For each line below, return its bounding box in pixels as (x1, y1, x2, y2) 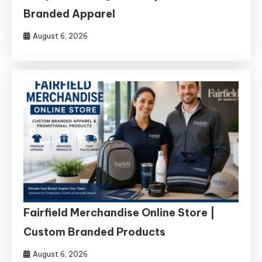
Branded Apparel (23, 6, 116, 20)
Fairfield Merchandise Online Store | (23, 205, 216, 219)
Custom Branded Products (23, 225, 166, 239)
